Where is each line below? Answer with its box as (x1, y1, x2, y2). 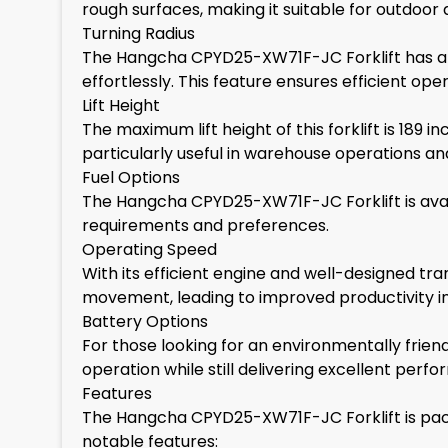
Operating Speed (82, 238, 217, 261)
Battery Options (82, 310, 208, 333)
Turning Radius (82, 22, 195, 45)
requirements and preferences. (82, 214, 329, 237)
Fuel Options (82, 166, 180, 189)
